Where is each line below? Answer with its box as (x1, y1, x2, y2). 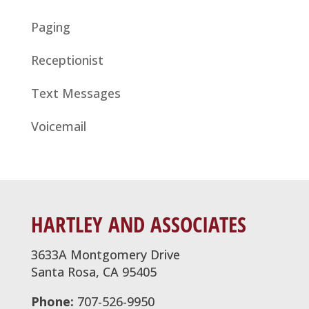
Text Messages (30, 84, 121, 101)
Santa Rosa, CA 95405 (30, 263, 157, 280)
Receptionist (30, 51, 103, 68)
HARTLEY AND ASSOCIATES (30, 209, 246, 239)
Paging (30, 18, 70, 35)
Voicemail (30, 117, 86, 134)
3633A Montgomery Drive (30, 246, 180, 263)
